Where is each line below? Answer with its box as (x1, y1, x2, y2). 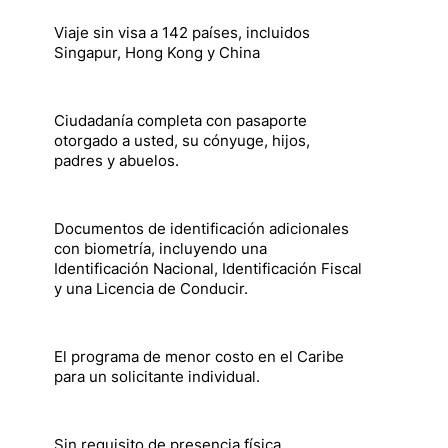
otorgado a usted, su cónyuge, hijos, (54, 132, 310, 151)
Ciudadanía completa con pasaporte (54, 112, 307, 131)
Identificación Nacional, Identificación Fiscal (54, 260, 362, 279)
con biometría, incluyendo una (54, 240, 267, 259)
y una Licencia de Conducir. (54, 280, 248, 299)
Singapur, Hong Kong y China (54, 44, 260, 63)
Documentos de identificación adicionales (54, 220, 349, 239)
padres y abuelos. (54, 152, 179, 171)
